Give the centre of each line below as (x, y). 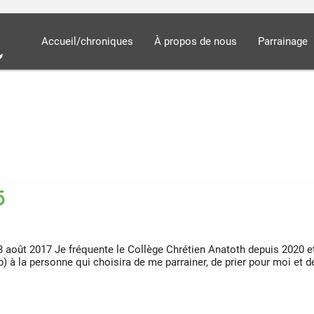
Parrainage (283, 41)
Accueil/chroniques (88, 41)
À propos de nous (196, 41)
